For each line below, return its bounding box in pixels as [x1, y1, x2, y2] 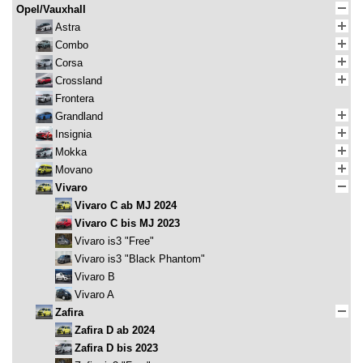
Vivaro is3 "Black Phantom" [75, 253, 205, 266]
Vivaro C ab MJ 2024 [75, 199, 177, 212]
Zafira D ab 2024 [75, 324, 155, 337]
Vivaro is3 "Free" [75, 235, 154, 248]
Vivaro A [75, 288, 114, 301]
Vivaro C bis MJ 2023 [75, 217, 180, 230]
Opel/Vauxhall [16, 3, 86, 16]
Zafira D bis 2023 [75, 342, 158, 355]
